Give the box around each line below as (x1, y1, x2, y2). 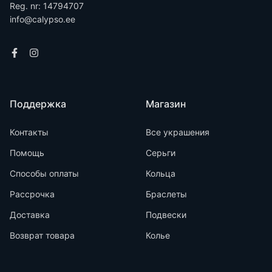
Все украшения (146, 127, 209, 137)
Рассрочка (10, 189, 55, 199)
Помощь (10, 148, 44, 158)
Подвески (146, 209, 186, 220)
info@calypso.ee (10, 14, 75, 24)
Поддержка (10, 98, 66, 110)
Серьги (146, 148, 175, 158)
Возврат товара (10, 230, 75, 240)
